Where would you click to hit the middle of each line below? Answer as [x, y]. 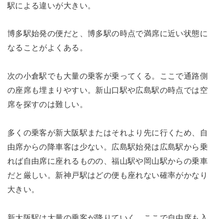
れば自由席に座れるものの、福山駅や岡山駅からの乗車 [108, 161]
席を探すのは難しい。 [47, 104]
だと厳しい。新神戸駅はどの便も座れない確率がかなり [108, 175]
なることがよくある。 [47, 48]
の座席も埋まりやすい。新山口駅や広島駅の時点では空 [108, 90]
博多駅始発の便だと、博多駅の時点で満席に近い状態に [108, 33]
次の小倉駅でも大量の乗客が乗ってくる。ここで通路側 [108, 76]
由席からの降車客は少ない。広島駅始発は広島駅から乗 [108, 147]
